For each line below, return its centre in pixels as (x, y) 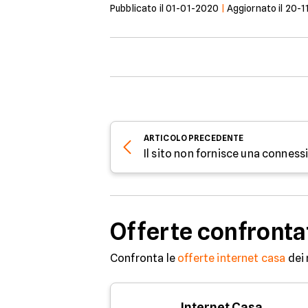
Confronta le (144, 258)
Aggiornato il (256, 8)
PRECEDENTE (216, 137)
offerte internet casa (232, 258)
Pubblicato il (138, 8)
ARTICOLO (165, 137)
